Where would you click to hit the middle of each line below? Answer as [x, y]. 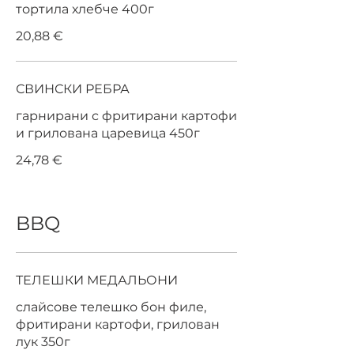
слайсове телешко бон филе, [111, 307]
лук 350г [43, 342]
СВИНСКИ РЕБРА [73, 89]
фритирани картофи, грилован [118, 324]
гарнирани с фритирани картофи [126, 116]
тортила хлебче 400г [85, 9]
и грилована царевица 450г [151, 133]
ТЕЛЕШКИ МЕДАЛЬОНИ [97, 280]
